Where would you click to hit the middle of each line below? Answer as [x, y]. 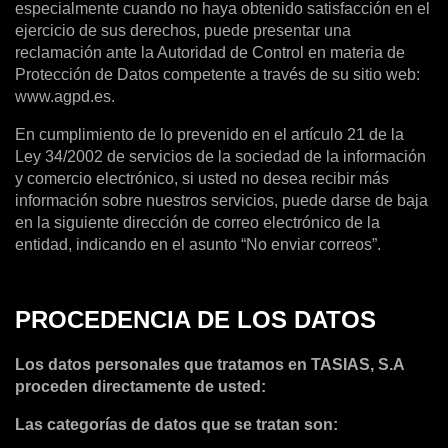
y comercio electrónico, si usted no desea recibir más [202, 178]
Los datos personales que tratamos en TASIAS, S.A [209, 365]
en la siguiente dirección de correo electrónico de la [197, 222]
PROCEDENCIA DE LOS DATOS [195, 319]
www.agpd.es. [65, 96]
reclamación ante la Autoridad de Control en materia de [210, 52]
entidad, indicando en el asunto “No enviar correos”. [198, 244]
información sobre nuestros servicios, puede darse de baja [221, 200]
